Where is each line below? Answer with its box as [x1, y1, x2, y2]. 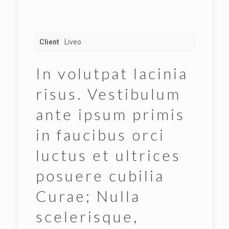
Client [39, 38, 59, 46]
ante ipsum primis [35, 105, 185, 123]
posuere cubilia [35, 166, 165, 185]
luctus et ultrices [35, 146, 181, 164]
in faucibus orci [35, 125, 165, 144]
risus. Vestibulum [35, 84, 181, 103]
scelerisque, [35, 207, 139, 225]
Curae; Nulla [35, 187, 141, 205]
